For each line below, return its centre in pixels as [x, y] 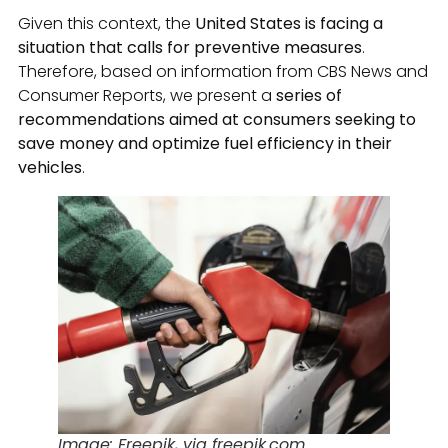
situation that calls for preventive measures [190, 47]
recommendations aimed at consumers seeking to [217, 119]
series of [307, 95]
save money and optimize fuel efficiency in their [205, 143]
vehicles [50, 167]
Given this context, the [106, 23]
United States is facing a [289, 23]
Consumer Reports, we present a [145, 95]
